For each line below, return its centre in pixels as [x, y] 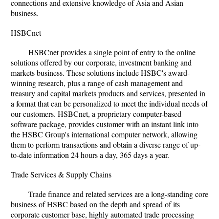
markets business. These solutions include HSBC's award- [100, 73]
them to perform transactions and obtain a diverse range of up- [106, 144]
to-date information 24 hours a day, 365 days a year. [90, 155]
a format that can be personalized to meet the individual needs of [109, 103]
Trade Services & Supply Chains [61, 174]
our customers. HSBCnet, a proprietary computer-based [96, 114]
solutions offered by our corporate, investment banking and [101, 62]
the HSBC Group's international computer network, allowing [104, 134]
